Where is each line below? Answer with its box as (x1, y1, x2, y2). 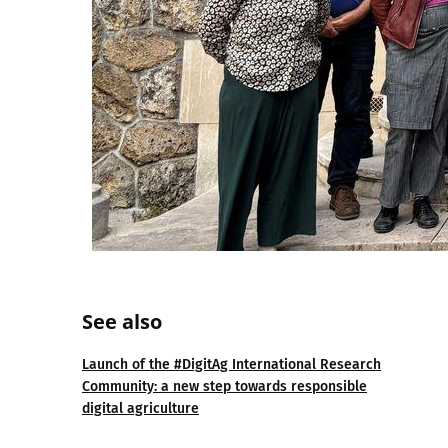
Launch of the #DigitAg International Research (82, 356, 381, 373)
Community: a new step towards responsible (82, 378, 367, 395)
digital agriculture (82, 400, 199, 417)
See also (82, 308, 162, 335)
